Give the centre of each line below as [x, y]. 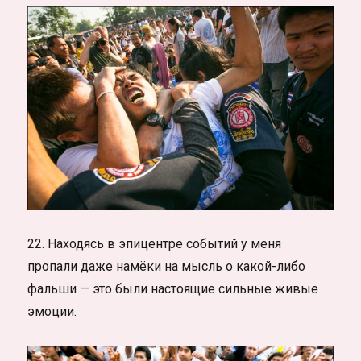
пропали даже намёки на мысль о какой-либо [167, 266]
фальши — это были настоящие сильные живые [173, 288]
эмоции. [52, 311]
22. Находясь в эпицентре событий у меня [155, 243]
